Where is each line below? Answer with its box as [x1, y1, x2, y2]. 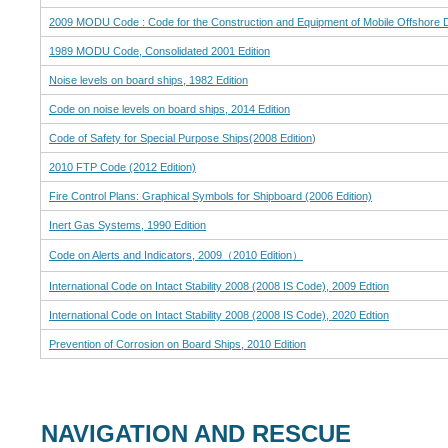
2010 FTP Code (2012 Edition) [49, 161, 196, 174]
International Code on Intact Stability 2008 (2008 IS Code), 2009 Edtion [49, 280, 389, 293]
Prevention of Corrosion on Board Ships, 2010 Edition [49, 338, 306, 351]
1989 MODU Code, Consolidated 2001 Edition [49, 45, 270, 58]
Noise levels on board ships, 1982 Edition [49, 74, 248, 87]
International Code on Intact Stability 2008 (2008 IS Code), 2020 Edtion [49, 309, 389, 322]
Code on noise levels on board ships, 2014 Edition [49, 103, 290, 116]
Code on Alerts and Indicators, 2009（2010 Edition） [49, 249, 303, 262]
